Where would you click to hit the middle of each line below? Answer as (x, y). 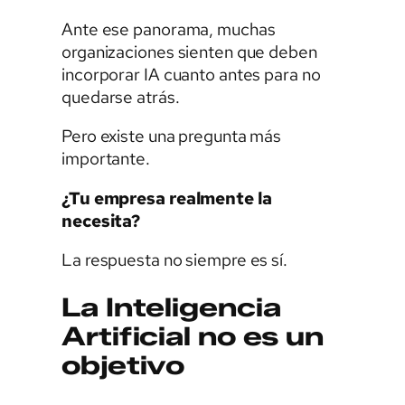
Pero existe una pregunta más (172, 137)
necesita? (101, 221)
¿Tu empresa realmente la (167, 198)
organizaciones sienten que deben (189, 52)
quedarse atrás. (121, 97)
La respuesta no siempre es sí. (174, 260)
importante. (106, 159)
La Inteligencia (171, 308)
